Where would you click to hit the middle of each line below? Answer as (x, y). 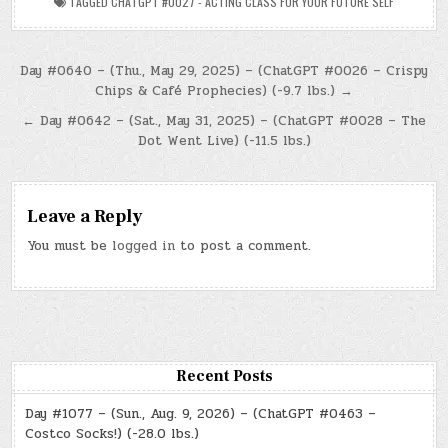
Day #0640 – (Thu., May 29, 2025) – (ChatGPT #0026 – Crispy (224, 70)
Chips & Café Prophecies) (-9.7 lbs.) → (224, 90)
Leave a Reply (85, 216)
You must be (70, 245)
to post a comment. (243, 245)
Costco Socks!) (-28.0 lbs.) (112, 433)
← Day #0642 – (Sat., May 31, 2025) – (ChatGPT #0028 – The (224, 120)
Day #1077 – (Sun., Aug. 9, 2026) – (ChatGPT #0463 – (201, 413)
